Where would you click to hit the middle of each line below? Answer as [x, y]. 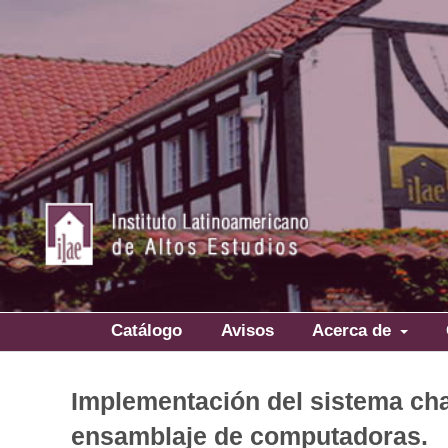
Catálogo [147, 330]
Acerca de [353, 330]
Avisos [247, 330]
